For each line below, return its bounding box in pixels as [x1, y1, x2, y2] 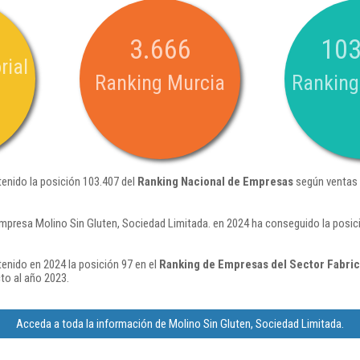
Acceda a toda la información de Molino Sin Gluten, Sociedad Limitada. [16, 317, 344, 331]
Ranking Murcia [95, 71, 225, 95]
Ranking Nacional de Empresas [137, 174, 293, 189]
